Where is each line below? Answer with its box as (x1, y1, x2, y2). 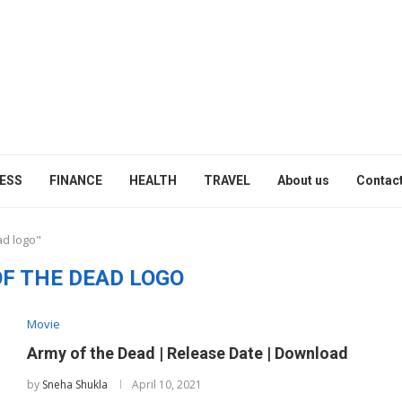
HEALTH (129, 173, 177, 188)
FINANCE (49, 173, 102, 188)
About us (277, 173, 329, 188)
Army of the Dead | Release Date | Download (26, 344, 348, 363)
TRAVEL (204, 173, 250, 188)
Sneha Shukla (41, 377, 108, 392)
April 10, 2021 (131, 377, 202, 392)
